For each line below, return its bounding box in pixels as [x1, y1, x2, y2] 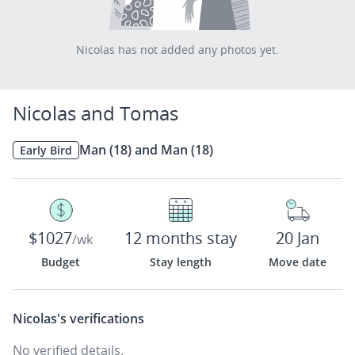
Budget [41, 254, 80, 269]
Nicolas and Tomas [13, 100, 178, 126]
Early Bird [20, 142, 72, 158]
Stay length [150, 254, 212, 269]
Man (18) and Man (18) [79, 141, 213, 158]
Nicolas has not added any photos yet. [76, 42, 279, 57]
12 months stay [124, 227, 237, 249]
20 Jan [276, 227, 319, 249]
